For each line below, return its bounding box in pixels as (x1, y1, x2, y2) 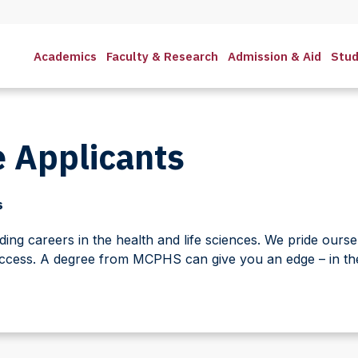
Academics (34, 48, 97, 64)
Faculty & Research (106, 48, 218, 64)
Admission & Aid (228, 48, 321, 64)
